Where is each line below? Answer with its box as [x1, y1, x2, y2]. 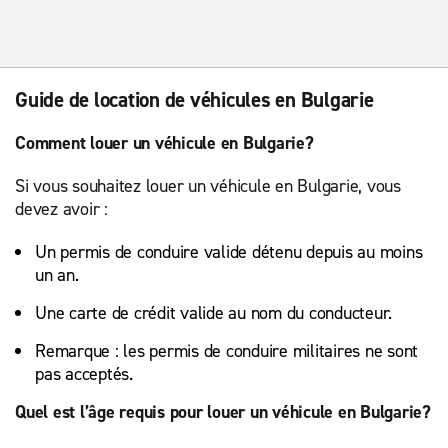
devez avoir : [15, 197, 108, 221]
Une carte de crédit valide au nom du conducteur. [35, 301, 397, 325]
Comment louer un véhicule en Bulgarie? [15, 131, 314, 155]
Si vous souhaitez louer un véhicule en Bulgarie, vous [15, 174, 401, 198]
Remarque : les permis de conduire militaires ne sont [35, 339, 418, 363]
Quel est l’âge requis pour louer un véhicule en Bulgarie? [15, 400, 431, 424]
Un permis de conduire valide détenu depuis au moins [35, 240, 423, 264]
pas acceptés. [35, 362, 138, 386]
